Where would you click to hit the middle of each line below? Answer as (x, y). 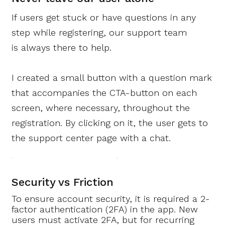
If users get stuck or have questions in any (104, 17)
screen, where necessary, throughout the (101, 107)
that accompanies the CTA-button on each (104, 92)
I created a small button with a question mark (112, 77)
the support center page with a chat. (91, 138)
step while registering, (61, 32)
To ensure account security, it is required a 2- (111, 199)
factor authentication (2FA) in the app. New (105, 209)
